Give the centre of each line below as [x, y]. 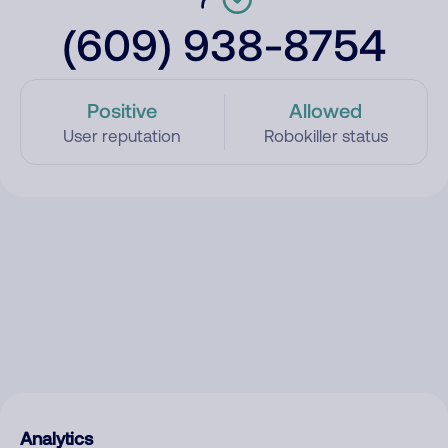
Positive [122, 110]
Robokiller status [325, 136]
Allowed [326, 110]
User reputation [122, 136]
